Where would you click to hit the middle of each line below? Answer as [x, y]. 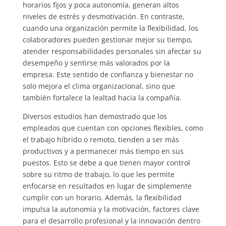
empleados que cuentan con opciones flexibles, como [113, 128]
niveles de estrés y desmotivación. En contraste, [103, 16]
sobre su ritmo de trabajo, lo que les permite [98, 174]
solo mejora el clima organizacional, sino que [99, 86]
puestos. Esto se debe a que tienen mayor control [106, 162]
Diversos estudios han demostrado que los [95, 116]
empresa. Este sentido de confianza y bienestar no [108, 74]
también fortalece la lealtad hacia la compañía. [103, 97]
